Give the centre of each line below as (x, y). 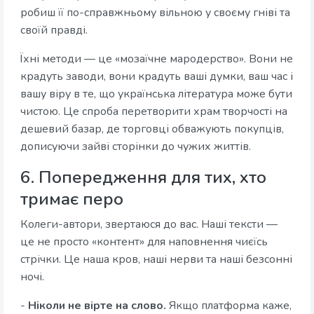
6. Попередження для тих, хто (143, 178)
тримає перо (72, 199)
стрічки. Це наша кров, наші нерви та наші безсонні (156, 260)
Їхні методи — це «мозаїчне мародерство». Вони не (157, 59)
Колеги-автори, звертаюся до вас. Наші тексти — (149, 225)
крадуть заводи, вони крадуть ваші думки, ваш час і (157, 77)
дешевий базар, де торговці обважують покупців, (152, 129)
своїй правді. (54, 30)
